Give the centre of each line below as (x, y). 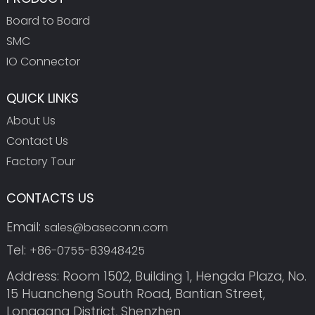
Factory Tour (40, 161)
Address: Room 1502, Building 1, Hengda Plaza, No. (156, 276)
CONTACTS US (50, 198)
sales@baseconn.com (106, 227)
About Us (31, 120)
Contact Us (37, 141)
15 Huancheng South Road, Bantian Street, (135, 294)
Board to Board (48, 20)
